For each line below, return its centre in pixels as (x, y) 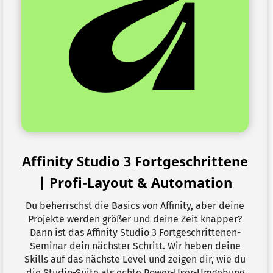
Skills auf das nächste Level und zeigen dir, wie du (135, 259)
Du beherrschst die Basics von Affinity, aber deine (135, 206)
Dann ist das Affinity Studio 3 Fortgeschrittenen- (135, 232)
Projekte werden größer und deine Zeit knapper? (135, 219)
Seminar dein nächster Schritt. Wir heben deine (135, 246)
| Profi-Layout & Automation (135, 182)
